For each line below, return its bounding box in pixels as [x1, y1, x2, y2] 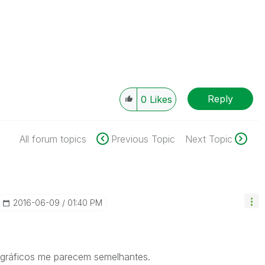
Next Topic [185, 133, 232, 145]
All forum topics [19, 133, 86, 145]
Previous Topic [111, 133, 175, 145]
